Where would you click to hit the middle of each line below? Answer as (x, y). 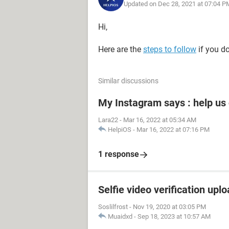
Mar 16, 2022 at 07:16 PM (173, 130)
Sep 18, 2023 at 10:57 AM (174, 216)
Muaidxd (120, 216)
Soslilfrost (113, 207)
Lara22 (108, 120)
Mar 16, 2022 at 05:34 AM (160, 120)
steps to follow (170, 49)
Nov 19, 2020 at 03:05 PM (169, 207)
